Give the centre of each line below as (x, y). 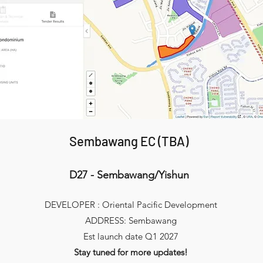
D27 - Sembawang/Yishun (129, 175)
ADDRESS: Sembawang (131, 220)
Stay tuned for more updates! (131, 252)
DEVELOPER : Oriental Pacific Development (131, 205)
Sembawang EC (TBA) (130, 141)
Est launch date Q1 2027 (131, 236)
